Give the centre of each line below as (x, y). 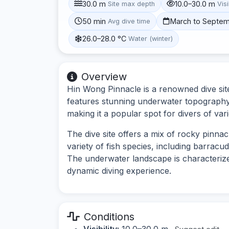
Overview (104, 76)
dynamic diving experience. (119, 170)
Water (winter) (151, 39)
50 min (94, 21)
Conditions (109, 216)
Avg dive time (129, 21)
